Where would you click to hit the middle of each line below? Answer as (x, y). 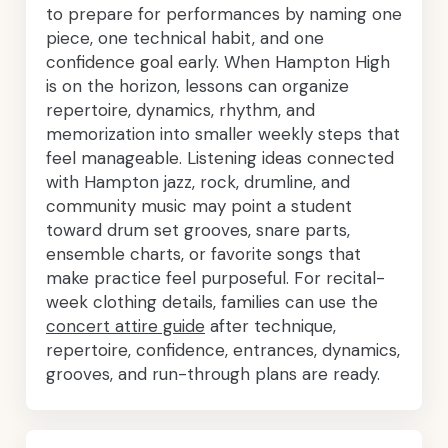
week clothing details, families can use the (212, 302)
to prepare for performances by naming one (224, 14)
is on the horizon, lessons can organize (197, 86)
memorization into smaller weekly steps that (223, 134)
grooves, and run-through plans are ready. (213, 374)
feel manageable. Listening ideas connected (220, 158)
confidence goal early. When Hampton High (218, 62)
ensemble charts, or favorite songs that (203, 254)
